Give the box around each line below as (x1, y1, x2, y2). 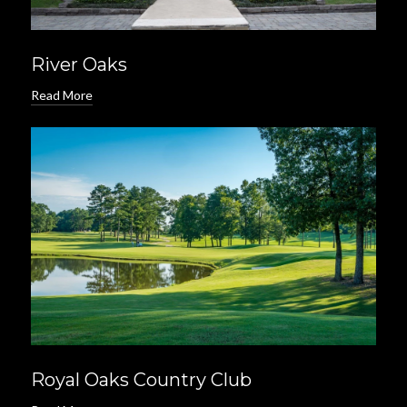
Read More (31, 87, 93, 103)
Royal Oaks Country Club (31, 369, 252, 391)
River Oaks (31, 54, 127, 75)
